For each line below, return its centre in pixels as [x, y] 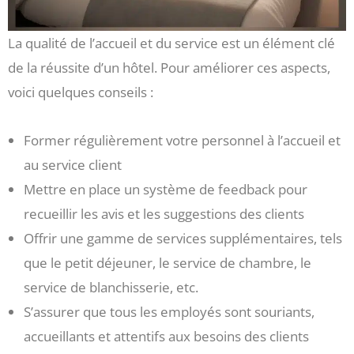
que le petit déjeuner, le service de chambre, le [168, 263]
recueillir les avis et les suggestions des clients [164, 214]
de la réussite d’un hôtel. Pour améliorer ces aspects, [169, 68]
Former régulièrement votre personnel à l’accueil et [182, 141]
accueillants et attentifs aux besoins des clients [166, 337]
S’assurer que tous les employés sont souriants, [169, 312]
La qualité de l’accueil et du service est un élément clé [171, 43]
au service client [73, 165]
